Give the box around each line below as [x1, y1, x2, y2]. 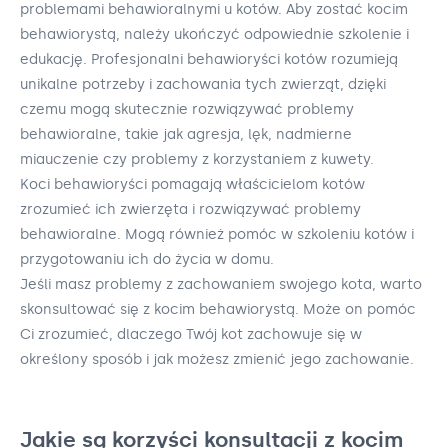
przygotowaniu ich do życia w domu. [20, 251, 274, 269]
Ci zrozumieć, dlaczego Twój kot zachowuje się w [20, 326, 362, 344]
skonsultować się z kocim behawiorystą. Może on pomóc [20, 301, 416, 319]
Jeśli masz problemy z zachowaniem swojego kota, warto [20, 276, 422, 294]
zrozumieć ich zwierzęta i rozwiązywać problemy [20, 201, 361, 219]
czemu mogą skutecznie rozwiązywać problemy [20, 101, 354, 119]
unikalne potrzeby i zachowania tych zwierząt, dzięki [20, 76, 386, 94]
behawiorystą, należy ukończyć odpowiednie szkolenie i [20, 26, 409, 44]
